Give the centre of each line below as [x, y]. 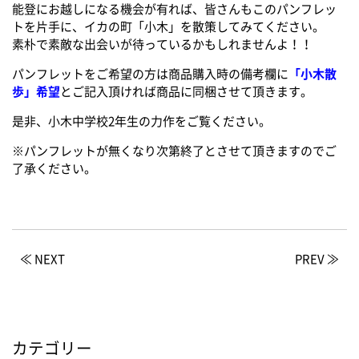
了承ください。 [54, 168]
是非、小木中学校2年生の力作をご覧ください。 [141, 121]
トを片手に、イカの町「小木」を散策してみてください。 [168, 26]
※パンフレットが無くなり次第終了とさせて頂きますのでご [174, 150]
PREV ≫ [317, 258]
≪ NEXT [42, 258]
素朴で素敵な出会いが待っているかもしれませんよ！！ [162, 44]
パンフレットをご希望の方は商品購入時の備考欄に [150, 73]
